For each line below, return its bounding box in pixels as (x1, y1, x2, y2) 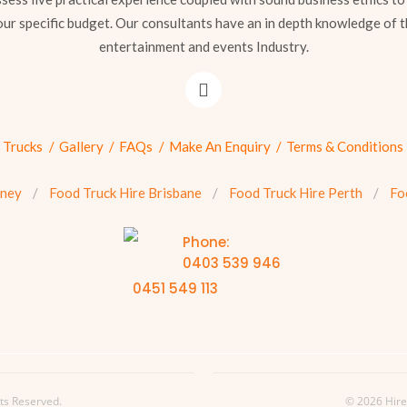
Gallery (59, 138, 103, 155)
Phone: (183, 233, 230, 253)
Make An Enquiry (169, 138, 270, 155)
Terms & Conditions (286, 138, 403, 155)
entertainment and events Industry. (98, 38, 309, 55)
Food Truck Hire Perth (228, 184, 362, 202)
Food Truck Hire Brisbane (48, 184, 202, 202)
